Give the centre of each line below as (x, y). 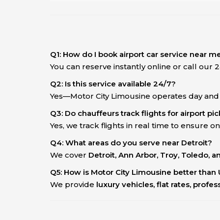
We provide (73, 185)
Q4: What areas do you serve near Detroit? (131, 143)
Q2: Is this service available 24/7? (113, 84)
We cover (69, 155)
